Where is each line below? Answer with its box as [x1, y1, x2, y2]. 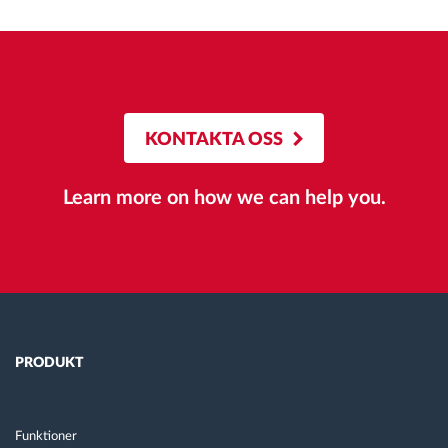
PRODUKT [15, 355, 84, 370]
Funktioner [15, 429, 77, 443]
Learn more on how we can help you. [62, 187, 386, 208]
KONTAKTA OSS [145, 130, 283, 149]
